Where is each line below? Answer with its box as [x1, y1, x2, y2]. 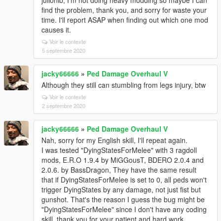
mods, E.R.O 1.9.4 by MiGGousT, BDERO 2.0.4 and [41, 155, 204, 165]
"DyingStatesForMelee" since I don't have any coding [41, 204, 207, 214]
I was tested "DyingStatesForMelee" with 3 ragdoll [41, 145, 197, 155]
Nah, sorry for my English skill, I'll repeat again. [41, 135, 187, 145]
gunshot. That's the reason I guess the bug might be [41, 194, 205, 204]
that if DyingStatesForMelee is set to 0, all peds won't [41, 175, 207, 184]
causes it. [41, 25, 71, 35]
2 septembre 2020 [42, 102, 85, 110]
